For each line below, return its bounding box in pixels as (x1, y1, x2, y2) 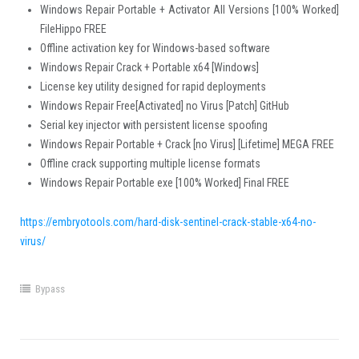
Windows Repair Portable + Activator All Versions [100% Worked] (39, 2, 340, 16)
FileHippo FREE (39, 22, 107, 35)
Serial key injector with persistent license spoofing (39, 118, 268, 131)
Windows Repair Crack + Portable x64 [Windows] (39, 60, 259, 74)
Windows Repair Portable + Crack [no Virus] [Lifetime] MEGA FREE (39, 137, 334, 151)
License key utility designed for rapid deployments (39, 79, 266, 93)
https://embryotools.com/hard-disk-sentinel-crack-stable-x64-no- (19, 215, 316, 228)
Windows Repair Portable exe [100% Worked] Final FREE (39, 175, 289, 189)
